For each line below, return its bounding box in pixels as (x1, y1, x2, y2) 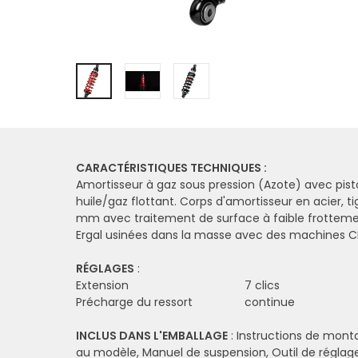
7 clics (245, 279, 280, 293)
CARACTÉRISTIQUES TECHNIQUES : (76, 161, 267, 176)
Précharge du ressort (76, 296, 196, 310)
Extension (76, 279, 132, 293)
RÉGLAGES (76, 261, 134, 276)
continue (245, 296, 295, 310)
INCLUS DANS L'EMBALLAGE (76, 328, 228, 344)
